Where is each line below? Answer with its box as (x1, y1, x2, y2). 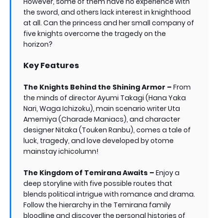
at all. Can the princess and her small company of (23, 18, 194, 28)
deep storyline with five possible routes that (23, 179, 172, 188)
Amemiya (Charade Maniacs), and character (23, 114, 180, 124)
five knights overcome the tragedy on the (23, 29, 166, 38)
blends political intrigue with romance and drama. (23, 189, 195, 199)
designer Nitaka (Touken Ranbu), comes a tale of (23, 125, 191, 135)
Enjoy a (154, 168, 180, 178)
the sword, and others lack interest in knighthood (23, 7, 191, 17)
